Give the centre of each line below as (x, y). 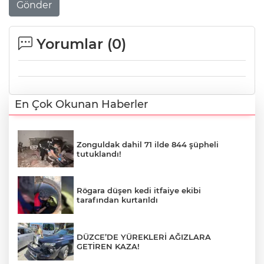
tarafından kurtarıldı (117, 200)
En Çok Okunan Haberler (81, 104)
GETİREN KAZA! (108, 246)
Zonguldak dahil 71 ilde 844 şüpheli (148, 144)
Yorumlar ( (72, 44)
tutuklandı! (99, 154)
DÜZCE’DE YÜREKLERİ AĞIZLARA (144, 237)
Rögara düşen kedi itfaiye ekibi (139, 191)
